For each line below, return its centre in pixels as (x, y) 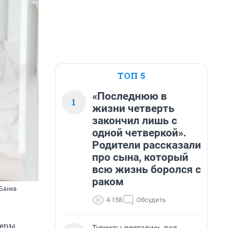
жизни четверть (133, 108)
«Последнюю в (130, 96)
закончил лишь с (135, 121)
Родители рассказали (147, 145)
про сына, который (140, 157)
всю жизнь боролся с (147, 169)
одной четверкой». (139, 133)
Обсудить (151, 200)
